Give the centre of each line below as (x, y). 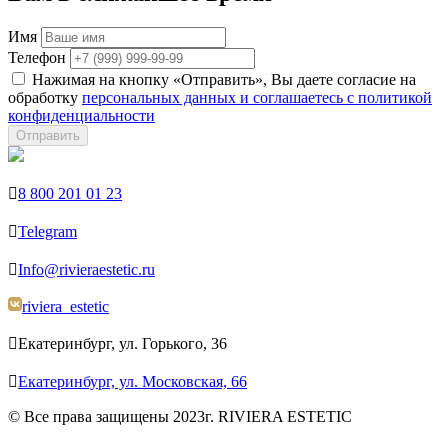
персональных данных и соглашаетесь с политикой (257, 98)
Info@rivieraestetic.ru (86, 270)
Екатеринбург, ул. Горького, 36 (122, 344)
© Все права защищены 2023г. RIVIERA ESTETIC (180, 417)
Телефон (37, 58)
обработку (45, 98)
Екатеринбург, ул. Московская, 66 (132, 382)
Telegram (47, 232)
